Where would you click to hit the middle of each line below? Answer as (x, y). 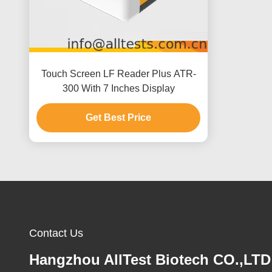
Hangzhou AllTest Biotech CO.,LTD (150, 260)
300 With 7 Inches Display (118, 88)
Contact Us (56, 233)
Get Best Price (118, 117)
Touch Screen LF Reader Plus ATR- (118, 74)
